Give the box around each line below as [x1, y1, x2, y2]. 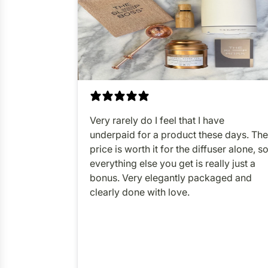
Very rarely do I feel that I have [90, 114, 224, 126]
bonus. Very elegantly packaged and [90, 171, 252, 184]
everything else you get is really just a [90, 157, 255, 169]
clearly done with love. [90, 185, 190, 198]
